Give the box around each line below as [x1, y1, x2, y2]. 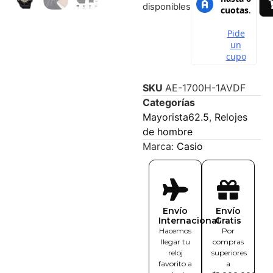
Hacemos [159, 226, 191, 236]
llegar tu [160, 237, 190, 247]
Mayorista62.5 [143, 111, 209, 124]
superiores [211, 248, 247, 258]
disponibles [143, 1, 191, 13]
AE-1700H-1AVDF [165, 82, 246, 94]
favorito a [158, 259, 192, 269]
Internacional [158, 215, 219, 227]
